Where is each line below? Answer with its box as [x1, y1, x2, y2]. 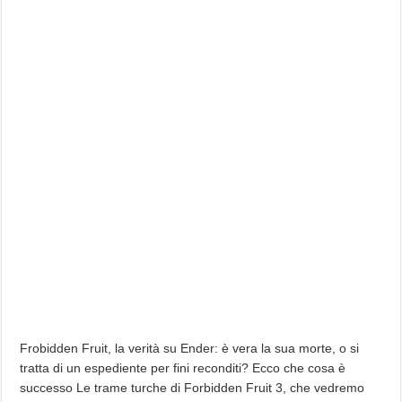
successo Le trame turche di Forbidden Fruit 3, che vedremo [20, 380, 365, 395]
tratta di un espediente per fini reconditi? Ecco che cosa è [20, 361, 346, 375]
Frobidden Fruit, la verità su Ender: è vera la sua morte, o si [20, 341, 360, 355]
